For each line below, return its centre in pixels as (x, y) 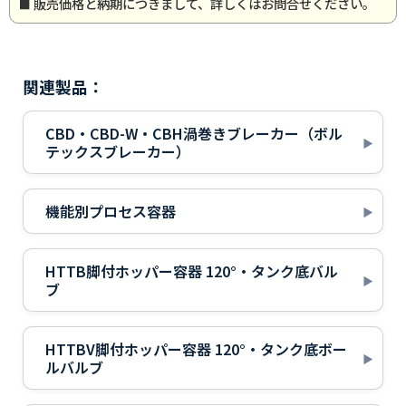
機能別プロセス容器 (111, 212)
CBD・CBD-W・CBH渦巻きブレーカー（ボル (194, 134)
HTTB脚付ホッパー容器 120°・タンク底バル (192, 271)
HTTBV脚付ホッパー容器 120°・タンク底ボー (196, 349)
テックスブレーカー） (118, 152)
